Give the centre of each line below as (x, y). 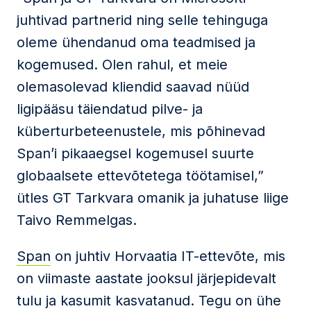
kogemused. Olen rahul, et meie (122, 65)
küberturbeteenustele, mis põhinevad (141, 131)
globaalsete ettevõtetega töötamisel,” (140, 176)
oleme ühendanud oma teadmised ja (136, 42)
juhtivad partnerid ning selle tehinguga (142, 20)
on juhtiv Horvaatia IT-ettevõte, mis (168, 256)
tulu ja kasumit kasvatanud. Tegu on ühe (149, 301)
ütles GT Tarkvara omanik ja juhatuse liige (153, 198)
